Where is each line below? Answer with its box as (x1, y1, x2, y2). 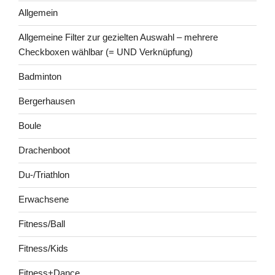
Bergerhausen (18, 96, 75, 107)
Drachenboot (18, 145, 70, 156)
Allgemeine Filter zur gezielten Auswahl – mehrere (18, 32, 218, 43)
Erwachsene (18, 194, 69, 205)
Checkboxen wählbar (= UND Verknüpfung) (18, 47, 193, 58)
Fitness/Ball (18, 219, 65, 230)
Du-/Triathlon (18, 169, 69, 180)
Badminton (18, 71, 61, 82)
